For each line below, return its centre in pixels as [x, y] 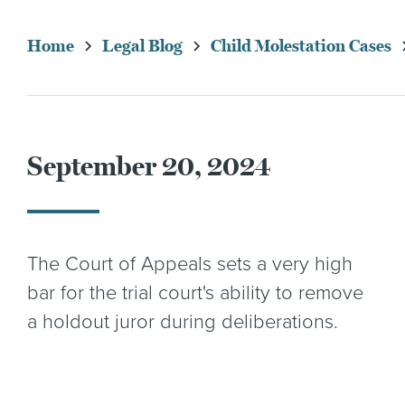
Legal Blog [142, 46]
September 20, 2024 [149, 166]
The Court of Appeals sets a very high [190, 264]
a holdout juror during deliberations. [183, 322]
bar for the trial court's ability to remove [195, 293]
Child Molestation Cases [301, 46]
